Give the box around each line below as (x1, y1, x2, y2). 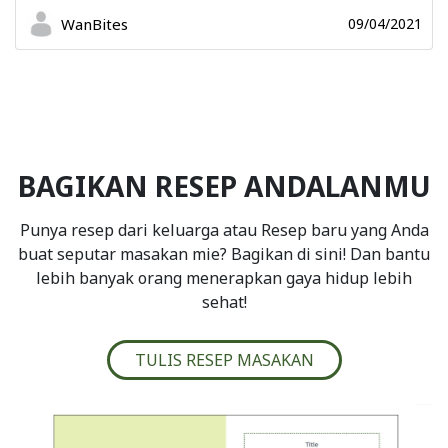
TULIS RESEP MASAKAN (134, 348, 314, 371)
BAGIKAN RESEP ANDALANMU (17, 166, 431, 205)
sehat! (201, 290, 247, 313)
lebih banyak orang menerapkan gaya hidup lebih (36, 266, 412, 289)
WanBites (61, 13, 128, 34)
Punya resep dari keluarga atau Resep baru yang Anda (19, 218, 429, 241)
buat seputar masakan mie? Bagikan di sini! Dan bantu (18, 242, 430, 265)
